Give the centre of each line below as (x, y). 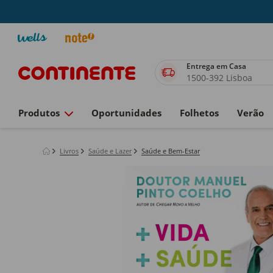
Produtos (39, 113)
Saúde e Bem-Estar (171, 151)
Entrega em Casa (217, 66)
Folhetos (199, 113)
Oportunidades (126, 113)
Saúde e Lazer (110, 151)
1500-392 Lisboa (219, 78)
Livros (69, 151)
